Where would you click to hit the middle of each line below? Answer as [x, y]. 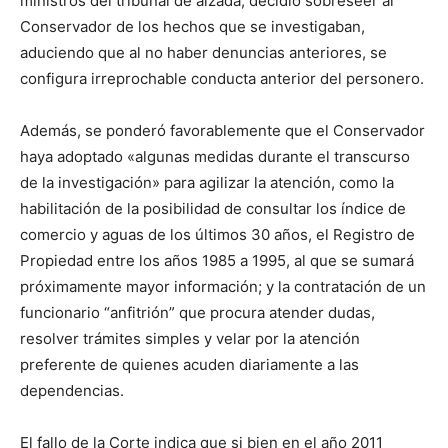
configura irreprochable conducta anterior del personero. [222, 79]
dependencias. [72, 391]
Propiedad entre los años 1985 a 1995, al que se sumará [217, 261]
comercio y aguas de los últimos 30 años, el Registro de [217, 235]
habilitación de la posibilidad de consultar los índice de [213, 209]
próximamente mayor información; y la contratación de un [223, 287]
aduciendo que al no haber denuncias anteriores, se [203, 53]
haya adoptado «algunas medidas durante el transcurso [215, 157]
